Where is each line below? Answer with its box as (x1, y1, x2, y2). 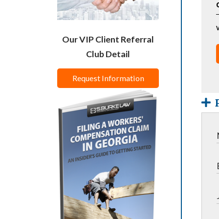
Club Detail (86, 48, 130, 60)
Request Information (72, 73, 144, 83)
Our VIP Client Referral (62, 34, 154, 45)
